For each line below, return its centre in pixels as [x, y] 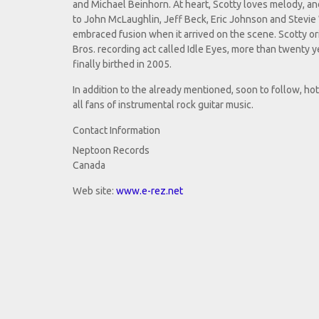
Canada [89, 166]
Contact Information [116, 131]
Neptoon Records [111, 151]
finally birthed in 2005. [122, 64]
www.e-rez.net [150, 191]
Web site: [94, 191]
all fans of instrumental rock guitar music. [163, 105]
